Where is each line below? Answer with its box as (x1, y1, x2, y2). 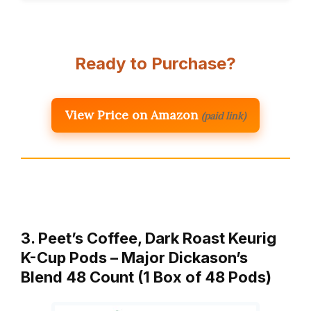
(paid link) (201, 110, 246, 123)
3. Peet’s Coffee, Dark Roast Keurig (21, 229, 276, 248)
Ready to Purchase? (75, 53, 236, 74)
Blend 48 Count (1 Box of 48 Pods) (21, 268, 271, 287)
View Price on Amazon (65, 107, 198, 124)
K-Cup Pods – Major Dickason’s (21, 249, 248, 267)
